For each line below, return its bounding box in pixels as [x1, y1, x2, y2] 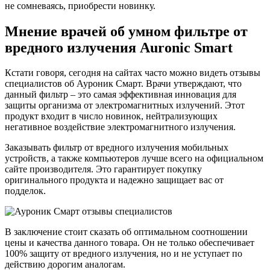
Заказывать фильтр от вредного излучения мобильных [5, 142, 228, 153]
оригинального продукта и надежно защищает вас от [5, 175, 224, 186]
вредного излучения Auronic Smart [5, 39, 233, 55]
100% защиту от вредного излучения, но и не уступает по [5, 248, 242, 259]
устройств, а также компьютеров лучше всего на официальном [5, 153, 263, 164]
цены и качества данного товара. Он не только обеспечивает [5, 237, 254, 248]
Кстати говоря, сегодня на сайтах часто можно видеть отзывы [5, 67, 260, 78]
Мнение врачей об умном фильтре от [5, 23, 248, 39]
